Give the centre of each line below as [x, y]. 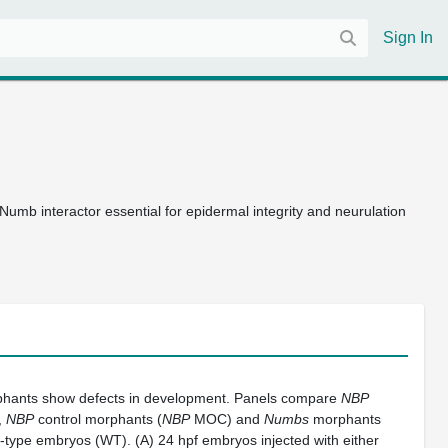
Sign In [408, 37]
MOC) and [227, 419]
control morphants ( [98, 419]
